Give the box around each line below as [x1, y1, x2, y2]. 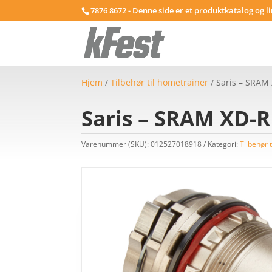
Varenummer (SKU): [81, 138, 151, 149]
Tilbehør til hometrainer [110, 76, 209, 88]
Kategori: [208, 138, 240, 149]
